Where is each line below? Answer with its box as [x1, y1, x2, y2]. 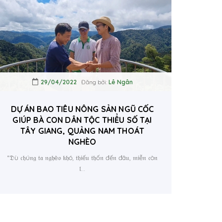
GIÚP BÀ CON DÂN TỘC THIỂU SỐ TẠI [12, 115, 152, 125]
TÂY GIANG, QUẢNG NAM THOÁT [20, 126, 145, 136]
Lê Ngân [108, 78, 133, 86]
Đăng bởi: [76, 78, 109, 86]
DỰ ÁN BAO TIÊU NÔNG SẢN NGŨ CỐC [10, 104, 154, 114]
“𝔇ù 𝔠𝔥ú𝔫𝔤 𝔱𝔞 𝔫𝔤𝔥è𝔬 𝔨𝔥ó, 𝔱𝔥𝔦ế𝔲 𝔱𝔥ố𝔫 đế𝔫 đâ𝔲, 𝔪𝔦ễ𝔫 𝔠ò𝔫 [7, 154, 158, 162]
